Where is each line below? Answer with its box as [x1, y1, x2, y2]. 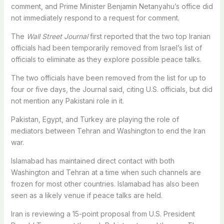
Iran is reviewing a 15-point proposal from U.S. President [10, 209, 195, 218]
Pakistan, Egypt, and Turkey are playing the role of [10, 114, 179, 123]
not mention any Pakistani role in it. [10, 96, 124, 105]
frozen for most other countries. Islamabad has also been [10, 179, 199, 188]
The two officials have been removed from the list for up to [10, 73, 206, 82]
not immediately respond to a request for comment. [10, 13, 179, 22]
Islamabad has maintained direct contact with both [10, 156, 174, 165]
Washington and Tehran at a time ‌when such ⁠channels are [10, 167, 201, 176]
